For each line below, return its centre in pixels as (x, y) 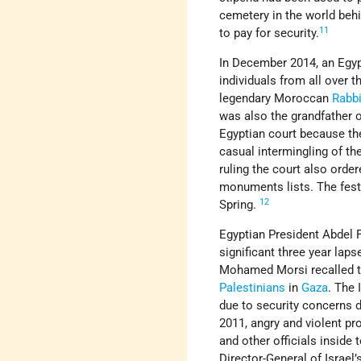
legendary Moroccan (276, 99)
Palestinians (253, 288)
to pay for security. (270, 33)
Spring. (240, 205)
